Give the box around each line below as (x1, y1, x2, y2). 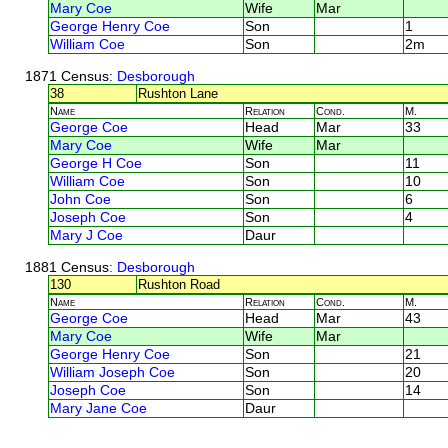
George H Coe (50, 155, 142, 171)
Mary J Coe (50, 227, 123, 243)
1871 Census (24, 68, 109, 84)
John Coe (50, 191, 111, 207)
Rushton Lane (138, 85, 218, 101)
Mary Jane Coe (50, 400, 147, 416)
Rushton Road (138, 276, 220, 292)
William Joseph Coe (50, 364, 175, 380)
